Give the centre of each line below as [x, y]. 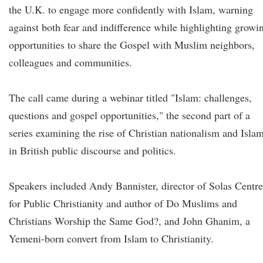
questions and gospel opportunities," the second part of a [129, 115]
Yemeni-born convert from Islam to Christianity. [111, 238]
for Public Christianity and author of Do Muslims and [123, 203]
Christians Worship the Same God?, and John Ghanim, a [129, 221]
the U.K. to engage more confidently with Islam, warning [131, 9]
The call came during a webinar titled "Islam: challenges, [130, 97]
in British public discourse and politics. [92, 150]
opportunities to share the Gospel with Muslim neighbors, [132, 45]
